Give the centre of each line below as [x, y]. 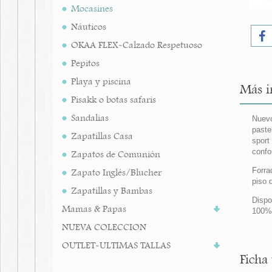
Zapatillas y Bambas [112, 191]
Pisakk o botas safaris [114, 100]
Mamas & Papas [94, 209]
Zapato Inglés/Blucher [116, 172]
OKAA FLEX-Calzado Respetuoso [137, 45]
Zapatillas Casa [102, 136]
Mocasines [92, 8]
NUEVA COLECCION [104, 227]
